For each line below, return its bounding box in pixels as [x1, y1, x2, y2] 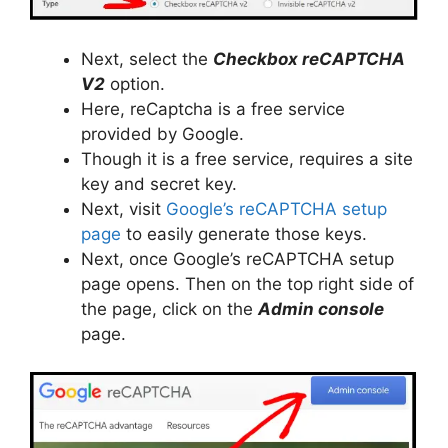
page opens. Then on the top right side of [81, 273, 414, 294]
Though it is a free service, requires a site [81, 148, 413, 169]
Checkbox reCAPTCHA [213, 48, 405, 69]
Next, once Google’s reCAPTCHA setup [81, 248, 394, 269]
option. [105, 73, 165, 94]
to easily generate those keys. [126, 223, 367, 244]
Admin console [258, 298, 384, 319]
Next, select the [81, 48, 213, 69]
